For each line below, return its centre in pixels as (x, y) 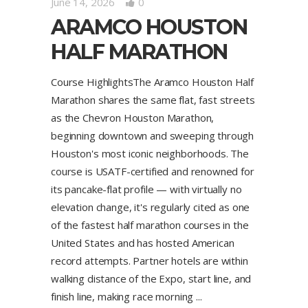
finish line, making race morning (124, 296)
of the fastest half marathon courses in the (150, 224)
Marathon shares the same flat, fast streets (153, 99)
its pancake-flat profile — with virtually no (146, 189)
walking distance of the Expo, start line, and (151, 278)
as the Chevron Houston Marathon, (133, 117)
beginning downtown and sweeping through (153, 135)
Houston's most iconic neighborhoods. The (150, 153)
